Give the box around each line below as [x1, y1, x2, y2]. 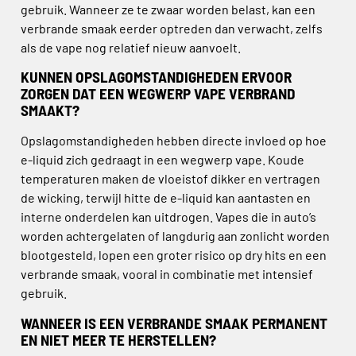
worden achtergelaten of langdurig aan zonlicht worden [21, 228, 330, 244]
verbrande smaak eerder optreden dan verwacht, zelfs [21, 21, 323, 37]
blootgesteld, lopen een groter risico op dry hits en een [21, 247, 327, 263]
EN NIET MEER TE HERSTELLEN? [21, 330, 216, 349]
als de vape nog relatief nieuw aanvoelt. [21, 40, 241, 56]
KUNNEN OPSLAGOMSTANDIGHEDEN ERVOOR [21, 68, 292, 87]
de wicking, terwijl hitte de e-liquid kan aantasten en [21, 190, 311, 206]
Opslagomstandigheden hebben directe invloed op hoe [21, 133, 327, 149]
